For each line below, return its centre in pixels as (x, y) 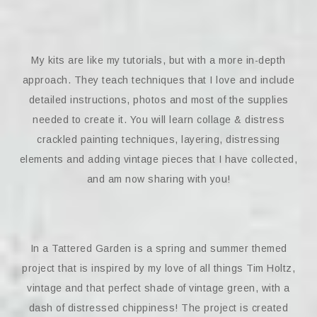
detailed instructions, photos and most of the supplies (158, 100)
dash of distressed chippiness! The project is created (158, 308)
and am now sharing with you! (158, 179)
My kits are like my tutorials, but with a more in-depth (158, 60)
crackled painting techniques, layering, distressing (158, 139)
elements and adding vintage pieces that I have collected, (158, 159)
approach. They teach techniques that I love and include (158, 80)
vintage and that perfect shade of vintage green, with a (158, 288)
